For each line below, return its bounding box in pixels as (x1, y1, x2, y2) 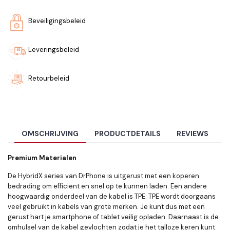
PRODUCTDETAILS (94, 129, 161, 139)
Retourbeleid (28, 74, 69, 83)
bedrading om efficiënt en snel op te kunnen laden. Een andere (8, 182, 207, 191)
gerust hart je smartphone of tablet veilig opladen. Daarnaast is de (8, 213, 219, 222)
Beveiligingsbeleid (28, 16, 86, 25)
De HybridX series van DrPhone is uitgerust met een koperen (8, 171, 199, 181)
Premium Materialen (8, 154, 76, 163)
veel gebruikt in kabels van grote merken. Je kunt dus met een (8, 202, 205, 212)
